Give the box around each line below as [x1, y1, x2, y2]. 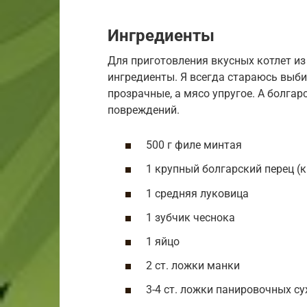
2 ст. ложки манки [146, 259, 240, 273]
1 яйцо [146, 234, 180, 248]
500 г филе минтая [146, 138, 242, 152]
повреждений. [108, 103, 180, 116]
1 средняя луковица [146, 186, 249, 200]
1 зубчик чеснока [146, 210, 235, 224]
